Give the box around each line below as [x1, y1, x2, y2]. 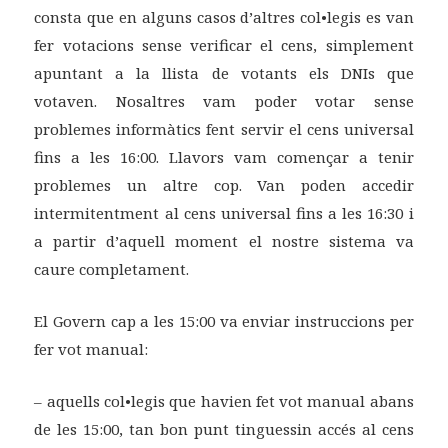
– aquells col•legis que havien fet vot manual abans [34, 391, 414, 412]
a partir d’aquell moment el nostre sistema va [34, 231, 414, 252]
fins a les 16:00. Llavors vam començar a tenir [34, 147, 414, 168]
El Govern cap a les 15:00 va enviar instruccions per [34, 311, 414, 332]
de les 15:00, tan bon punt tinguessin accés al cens [34, 419, 414, 440]
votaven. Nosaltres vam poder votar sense [34, 91, 414, 112]
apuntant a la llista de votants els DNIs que [34, 63, 414, 84]
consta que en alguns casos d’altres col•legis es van [34, 7, 414, 28]
